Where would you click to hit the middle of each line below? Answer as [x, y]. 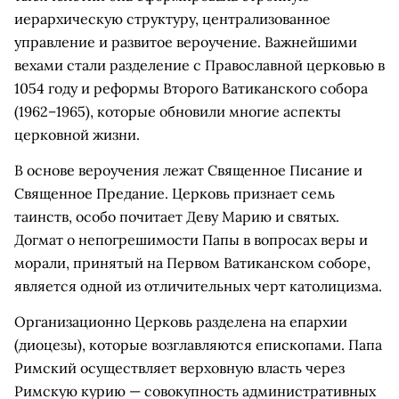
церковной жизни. [77, 134]
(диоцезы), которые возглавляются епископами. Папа [198, 345]
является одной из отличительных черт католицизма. [198, 286]
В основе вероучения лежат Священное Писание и [188, 170]
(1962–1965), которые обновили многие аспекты [178, 111]
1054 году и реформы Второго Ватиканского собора [191, 88]
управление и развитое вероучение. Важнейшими [186, 42]
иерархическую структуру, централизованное [172, 19]
